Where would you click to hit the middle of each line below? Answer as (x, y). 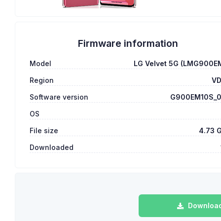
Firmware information (128, 43)
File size (44, 131)
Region (42, 80)
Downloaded (52, 147)
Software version (59, 97)
